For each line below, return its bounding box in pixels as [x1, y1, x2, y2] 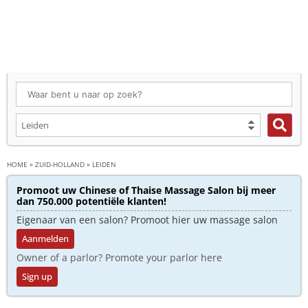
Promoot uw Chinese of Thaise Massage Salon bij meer [16, 184, 276, 197]
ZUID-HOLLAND [35, 159, 85, 169]
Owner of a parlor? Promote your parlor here [16, 251, 222, 264]
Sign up [22, 270, 52, 283]
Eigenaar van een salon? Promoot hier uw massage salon [16, 213, 278, 226]
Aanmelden [22, 232, 69, 245]
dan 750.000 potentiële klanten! [16, 195, 166, 208]
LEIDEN [92, 159, 116, 169]
